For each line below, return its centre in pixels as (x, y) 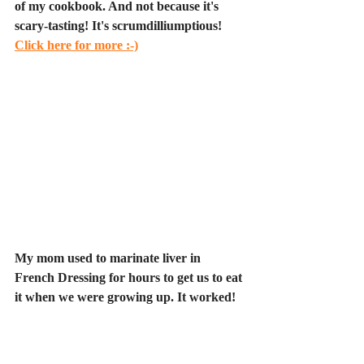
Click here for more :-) (76, 45)
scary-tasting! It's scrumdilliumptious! (120, 25)
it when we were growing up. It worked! (125, 297)
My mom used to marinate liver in (109, 258)
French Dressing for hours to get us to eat (130, 277)
